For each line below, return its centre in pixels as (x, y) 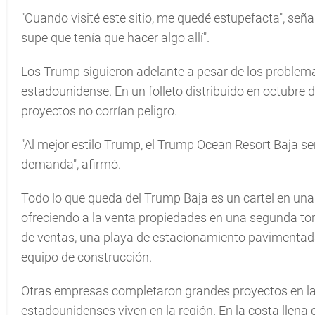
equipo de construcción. (86, 257)
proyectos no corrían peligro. (99, 111)
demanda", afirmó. (71, 164)
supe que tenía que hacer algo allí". (115, 38)
